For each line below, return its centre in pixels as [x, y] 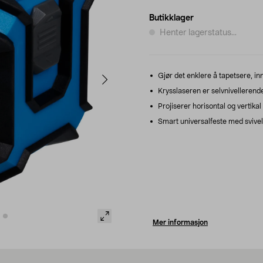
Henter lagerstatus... [198, 33]
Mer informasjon [180, 222]
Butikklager [171, 18]
